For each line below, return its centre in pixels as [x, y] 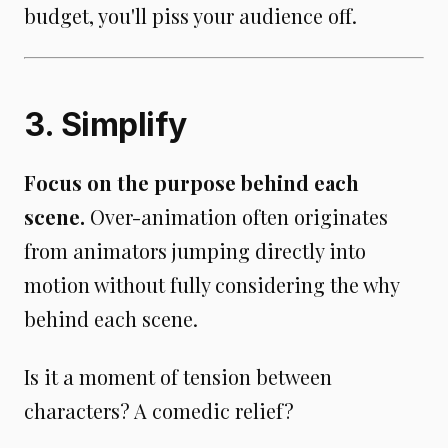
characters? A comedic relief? [159, 410]
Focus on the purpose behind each [191, 182]
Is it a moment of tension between [178, 376]
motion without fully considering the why [211, 284]
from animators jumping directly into [195, 250]
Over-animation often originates [239, 216]
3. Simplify [105, 124]
